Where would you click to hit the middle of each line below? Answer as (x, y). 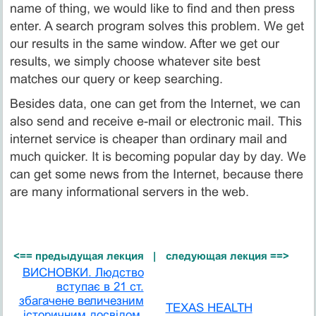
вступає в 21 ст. (100, 287)
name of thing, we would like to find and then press (152, 9)
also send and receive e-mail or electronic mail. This (156, 122)
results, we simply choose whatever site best (135, 62)
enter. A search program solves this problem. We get (157, 26)
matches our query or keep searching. (116, 79)
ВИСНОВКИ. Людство (83, 273)
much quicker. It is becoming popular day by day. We (158, 157)
